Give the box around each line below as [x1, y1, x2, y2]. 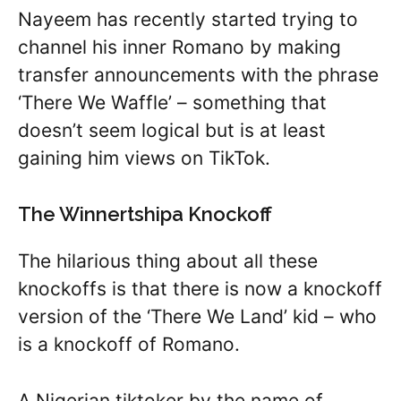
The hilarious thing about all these [18, 250, 318, 273]
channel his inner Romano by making [18, 35, 341, 58]
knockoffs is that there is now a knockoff [18, 277, 382, 301]
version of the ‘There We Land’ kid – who [18, 305, 377, 328]
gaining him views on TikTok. [18, 146, 270, 169]
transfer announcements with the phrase [18, 63, 379, 86]
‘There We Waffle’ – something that [18, 90, 327, 114]
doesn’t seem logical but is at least [18, 118, 326, 141]
